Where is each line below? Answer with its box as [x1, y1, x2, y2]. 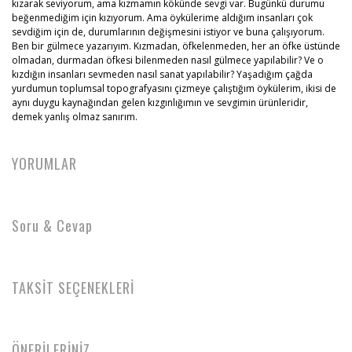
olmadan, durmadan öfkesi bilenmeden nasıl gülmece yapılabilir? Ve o [12, 53, 324, 67]
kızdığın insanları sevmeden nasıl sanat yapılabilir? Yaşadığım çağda [12, 68, 313, 81]
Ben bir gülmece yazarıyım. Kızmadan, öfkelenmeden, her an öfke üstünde [12, 39, 340, 53]
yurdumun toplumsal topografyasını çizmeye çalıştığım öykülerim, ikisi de [12, 82, 336, 95]
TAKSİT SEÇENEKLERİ [12, 277, 134, 298]
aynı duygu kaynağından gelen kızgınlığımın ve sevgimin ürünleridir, [12, 96, 308, 109]
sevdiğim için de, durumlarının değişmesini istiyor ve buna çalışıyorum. [12, 25, 324, 38]
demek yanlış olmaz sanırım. [12, 110, 137, 123]
